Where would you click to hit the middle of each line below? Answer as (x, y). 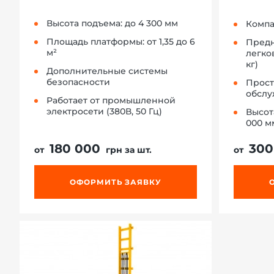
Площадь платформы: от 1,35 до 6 (121, 41)
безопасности (78, 82)
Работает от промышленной (111, 100)
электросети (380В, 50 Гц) (104, 111)
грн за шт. (128, 150)
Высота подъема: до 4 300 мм (112, 23)
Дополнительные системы (107, 71)
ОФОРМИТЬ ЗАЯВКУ (116, 182)
